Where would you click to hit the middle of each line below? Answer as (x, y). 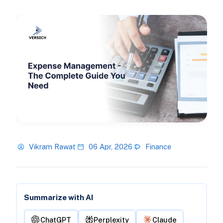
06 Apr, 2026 (110, 147)
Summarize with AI (58, 198)
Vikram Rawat (52, 147)
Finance (158, 147)
